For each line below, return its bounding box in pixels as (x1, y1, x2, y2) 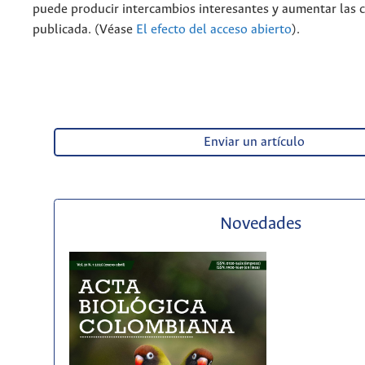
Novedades (220, 214, 302, 234)
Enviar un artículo (203, 135, 305, 150)
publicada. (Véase (33, 23, 136, 37)
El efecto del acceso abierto (136, 23, 292, 37)
